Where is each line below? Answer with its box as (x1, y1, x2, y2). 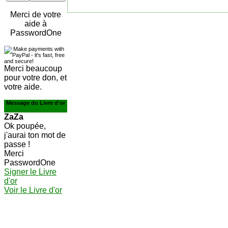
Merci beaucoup (4, 64, 62, 73)
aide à (24, 19, 47, 28)
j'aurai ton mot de (4, 131, 66, 139)
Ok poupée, (4, 122, 46, 130)
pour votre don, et (4, 73, 67, 82)
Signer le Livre (4, 167, 56, 176)
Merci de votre (10, 10, 61, 19)
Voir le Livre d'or (4, 186, 62, 194)
